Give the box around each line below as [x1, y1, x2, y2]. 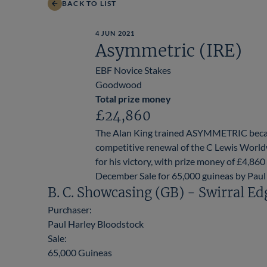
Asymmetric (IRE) [95, 39, 242, 61]
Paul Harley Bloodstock [48, 218, 144, 229]
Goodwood [95, 78, 142, 90]
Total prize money [95, 92, 171, 104]
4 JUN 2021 [95, 29, 135, 37]
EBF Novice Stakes [95, 64, 171, 76]
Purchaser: [48, 203, 92, 215]
